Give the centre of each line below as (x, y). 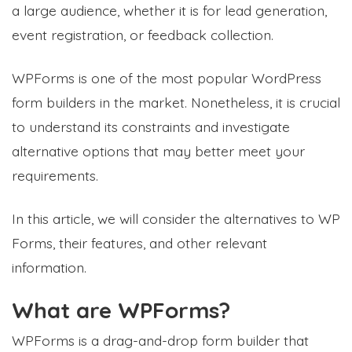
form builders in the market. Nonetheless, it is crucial (176, 102)
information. (49, 267)
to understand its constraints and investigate (151, 126)
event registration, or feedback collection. (143, 34)
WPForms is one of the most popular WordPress (167, 77)
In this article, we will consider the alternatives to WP (176, 218)
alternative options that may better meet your (158, 150)
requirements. (55, 175)
